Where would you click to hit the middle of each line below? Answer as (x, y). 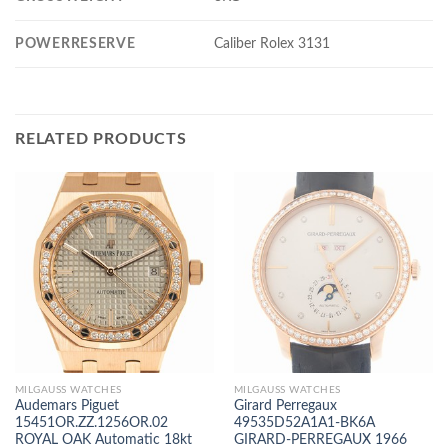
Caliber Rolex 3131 (272, 43)
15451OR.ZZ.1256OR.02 (91, 423)
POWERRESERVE (75, 43)
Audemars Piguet (66, 406)
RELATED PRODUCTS (101, 138)
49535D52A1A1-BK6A (304, 423)
